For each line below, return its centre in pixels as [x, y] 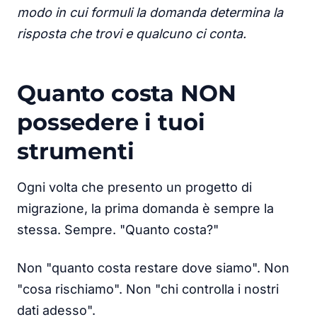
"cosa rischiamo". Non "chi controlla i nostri [148, 289]
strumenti [76, 151]
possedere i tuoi [111, 122]
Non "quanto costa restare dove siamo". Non [153, 267]
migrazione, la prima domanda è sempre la [145, 208]
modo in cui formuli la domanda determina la [150, 12]
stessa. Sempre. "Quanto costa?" [118, 229]
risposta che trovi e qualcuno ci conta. [132, 33]
